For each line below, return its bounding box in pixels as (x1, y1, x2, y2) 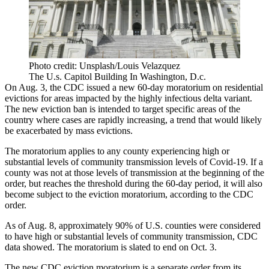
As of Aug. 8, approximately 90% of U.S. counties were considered (5, 220, 261, 231)
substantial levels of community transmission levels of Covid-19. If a (5, 156, 263, 167)
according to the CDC (170, 189, 253, 199)
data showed (5, 241, 52, 252)
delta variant (204, 92, 250, 103)
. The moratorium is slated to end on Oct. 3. (52, 241, 217, 252)
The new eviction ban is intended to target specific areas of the (5, 103, 240, 114)
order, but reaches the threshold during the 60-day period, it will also (5, 178, 262, 189)
